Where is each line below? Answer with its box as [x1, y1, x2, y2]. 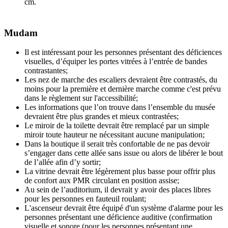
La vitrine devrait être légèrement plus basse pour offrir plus [24, 167, 215, 176]
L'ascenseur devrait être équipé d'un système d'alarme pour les [24, 204, 223, 213]
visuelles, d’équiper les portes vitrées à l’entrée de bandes [24, 57, 207, 66]
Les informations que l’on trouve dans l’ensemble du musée [24, 103, 215, 112]
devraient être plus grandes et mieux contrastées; [24, 112, 179, 121]
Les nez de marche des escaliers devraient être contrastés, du [24, 75, 217, 84]
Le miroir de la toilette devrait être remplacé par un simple [24, 121, 209, 130]
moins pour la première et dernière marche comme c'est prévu [24, 84, 221, 94]
